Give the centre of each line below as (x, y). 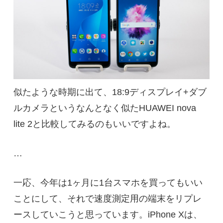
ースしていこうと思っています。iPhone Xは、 (108, 215)
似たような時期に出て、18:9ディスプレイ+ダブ (110, 92)
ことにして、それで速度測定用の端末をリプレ (107, 199)
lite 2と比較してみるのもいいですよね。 (94, 124)
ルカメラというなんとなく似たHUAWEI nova (105, 108)
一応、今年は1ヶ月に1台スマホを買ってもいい (108, 183)
